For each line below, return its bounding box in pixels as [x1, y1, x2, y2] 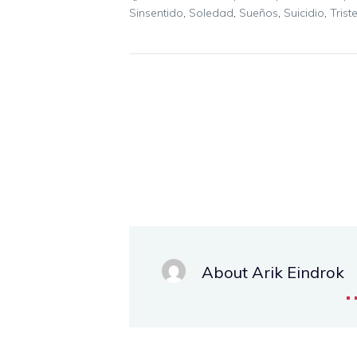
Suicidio [284, 5, 324, 20]
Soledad [189, 5, 233, 20]
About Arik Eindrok [201, 262, 344, 283]
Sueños [239, 5, 278, 20]
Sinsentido [129, 5, 183, 20]
